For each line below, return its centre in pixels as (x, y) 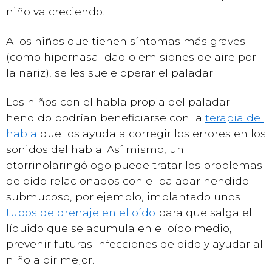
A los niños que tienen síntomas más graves (126, 41)
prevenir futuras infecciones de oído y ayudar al (134, 244)
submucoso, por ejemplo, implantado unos (123, 196)
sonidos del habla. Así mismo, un (95, 149)
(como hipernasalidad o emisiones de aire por (131, 56)
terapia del (234, 117)
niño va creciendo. (55, 11)
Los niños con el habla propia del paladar (118, 102)
